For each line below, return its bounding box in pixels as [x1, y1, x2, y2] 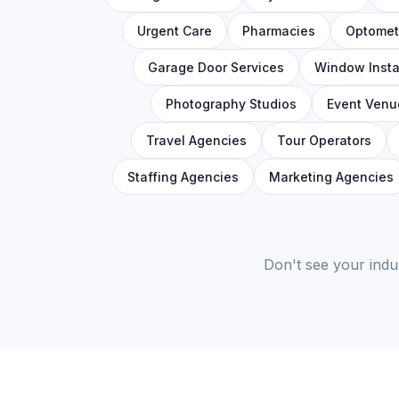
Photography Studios [165, 96, 297, 111]
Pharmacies [241, 23, 315, 38]
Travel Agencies [146, 133, 247, 148]
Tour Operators [277, 133, 371, 148]
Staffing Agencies [126, 169, 239, 184]
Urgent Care [136, 23, 212, 38]
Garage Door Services [147, 60, 284, 75]
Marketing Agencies [268, 169, 394, 184]
